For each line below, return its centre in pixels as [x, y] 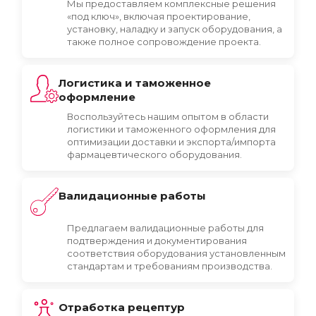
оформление [97, 97]
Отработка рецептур [122, 307]
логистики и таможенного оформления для [171, 129]
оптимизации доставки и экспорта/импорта [171, 142]
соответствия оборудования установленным [176, 253]
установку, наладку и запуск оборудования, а [175, 29]
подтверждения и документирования [157, 241]
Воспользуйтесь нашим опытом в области [168, 116]
